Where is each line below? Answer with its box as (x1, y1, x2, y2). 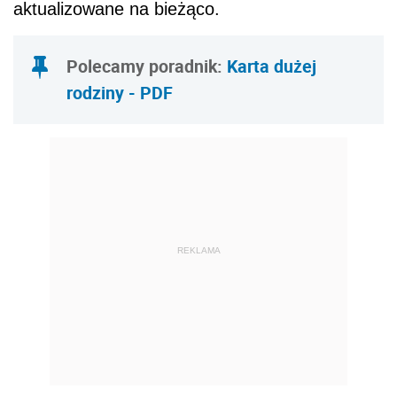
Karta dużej (227, 54, 316, 79)
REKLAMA (176, 245, 221, 255)
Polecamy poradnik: (66, 54, 227, 79)
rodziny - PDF (66, 81, 173, 105)
